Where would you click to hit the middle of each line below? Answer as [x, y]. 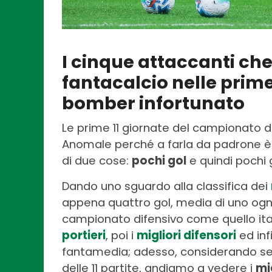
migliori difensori [186, 235]
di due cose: [97, 160]
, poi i [121, 235]
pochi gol [159, 160]
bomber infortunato [153, 103]
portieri [84, 235]
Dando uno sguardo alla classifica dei [166, 186]
